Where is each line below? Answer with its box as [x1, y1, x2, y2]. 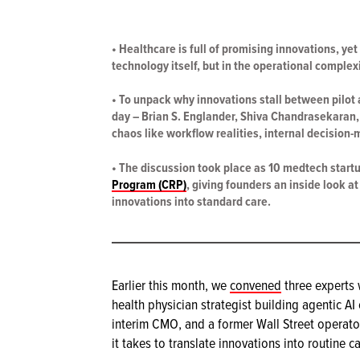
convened [230, 274, 281, 295]
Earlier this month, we [112, 274, 230, 295]
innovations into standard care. [112, 191, 271, 211]
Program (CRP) [112, 174, 186, 194]
